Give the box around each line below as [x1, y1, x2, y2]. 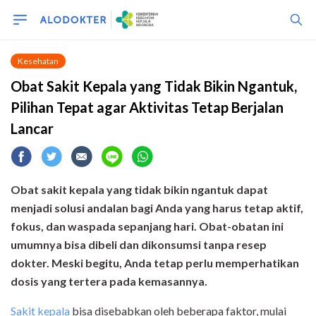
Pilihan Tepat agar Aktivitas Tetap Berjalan [11, 99, 284, 116]
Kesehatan [18, 56, 59, 66]
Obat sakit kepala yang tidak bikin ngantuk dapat [11, 183, 268, 196]
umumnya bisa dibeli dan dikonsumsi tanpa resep [11, 238, 267, 251]
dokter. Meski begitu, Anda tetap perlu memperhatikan [11, 256, 299, 269]
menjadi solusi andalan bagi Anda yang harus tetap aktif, [11, 201, 303, 214]
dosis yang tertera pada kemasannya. [11, 274, 207, 288]
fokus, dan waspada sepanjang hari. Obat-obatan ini [11, 219, 284, 233]
